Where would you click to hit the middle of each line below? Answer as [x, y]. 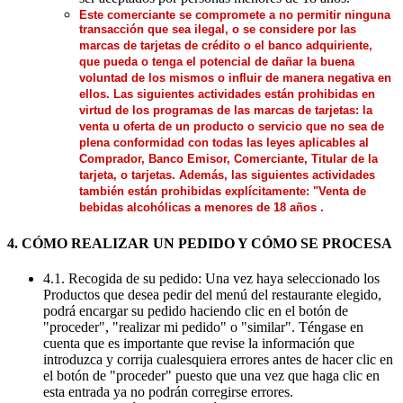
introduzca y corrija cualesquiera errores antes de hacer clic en [218, 360]
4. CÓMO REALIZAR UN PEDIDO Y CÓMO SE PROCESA [200, 244]
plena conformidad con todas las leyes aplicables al [224, 143]
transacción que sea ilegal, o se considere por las [218, 30]
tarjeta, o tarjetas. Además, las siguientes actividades [227, 175]
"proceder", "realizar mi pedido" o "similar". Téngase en [203, 327]
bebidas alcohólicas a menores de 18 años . [201, 208]
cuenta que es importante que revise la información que [199, 344]
